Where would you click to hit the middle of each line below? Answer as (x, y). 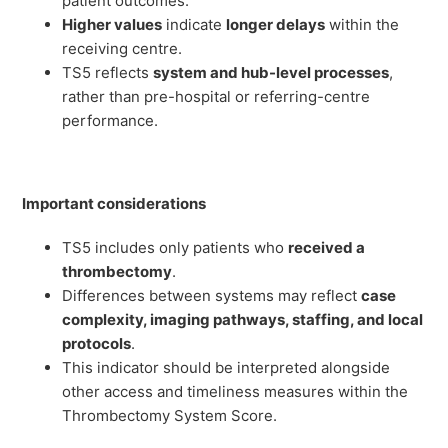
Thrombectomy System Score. (170, 416)
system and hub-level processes (271, 73)
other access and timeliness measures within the (235, 392)
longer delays (276, 25)
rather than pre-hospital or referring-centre (216, 97)
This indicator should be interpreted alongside (226, 368)
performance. (110, 121)
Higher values (112, 25)
